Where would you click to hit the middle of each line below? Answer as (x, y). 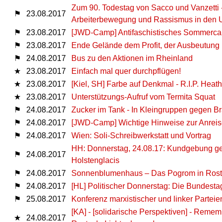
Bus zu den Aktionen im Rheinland (132, 58)
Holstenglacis (95, 160)
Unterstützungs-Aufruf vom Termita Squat (143, 97)
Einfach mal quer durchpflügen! (126, 71)
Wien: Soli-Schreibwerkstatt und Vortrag (141, 135)
